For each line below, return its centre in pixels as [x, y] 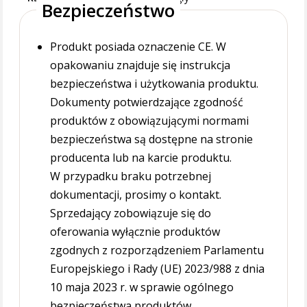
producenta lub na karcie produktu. [140, 158]
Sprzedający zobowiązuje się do [130, 213]
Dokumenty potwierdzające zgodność [146, 102]
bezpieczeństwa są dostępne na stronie [151, 139]
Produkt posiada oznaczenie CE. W [138, 47]
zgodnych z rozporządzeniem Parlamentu [157, 250]
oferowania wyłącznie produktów [135, 232]
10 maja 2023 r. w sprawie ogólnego [142, 287]
